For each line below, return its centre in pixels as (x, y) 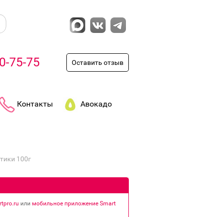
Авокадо (96, 104)
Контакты (35, 104)
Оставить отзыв (97, 62)
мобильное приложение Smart (74, 203)
